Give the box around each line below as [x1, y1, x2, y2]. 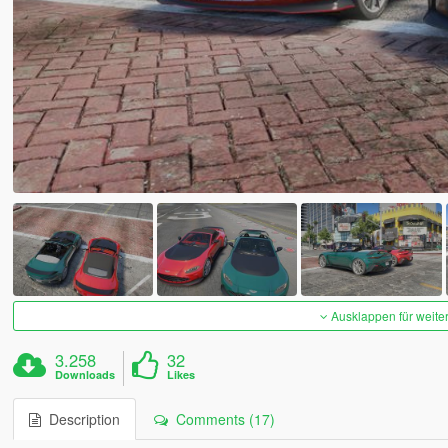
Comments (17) [167, 409, 275, 430]
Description [40, 409, 120, 430]
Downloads [55, 367, 116, 383]
